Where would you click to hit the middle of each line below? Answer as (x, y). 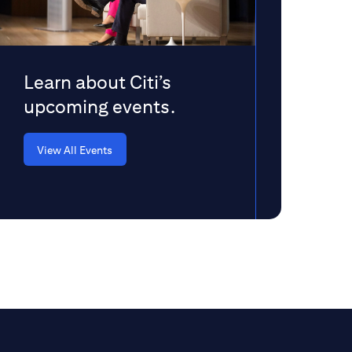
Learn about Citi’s (97, 82)
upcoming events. (99, 106)
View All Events (75, 150)
